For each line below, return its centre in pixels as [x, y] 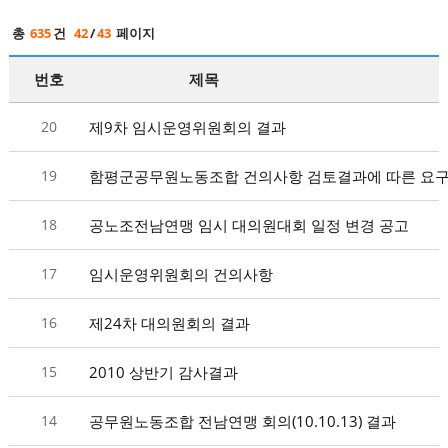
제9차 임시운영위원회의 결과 [187, 127]
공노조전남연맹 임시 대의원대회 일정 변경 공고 [248, 225]
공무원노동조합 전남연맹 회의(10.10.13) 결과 [242, 421]
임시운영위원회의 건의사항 [180, 274]
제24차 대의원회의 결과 [169, 323]
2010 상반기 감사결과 [163, 372]
